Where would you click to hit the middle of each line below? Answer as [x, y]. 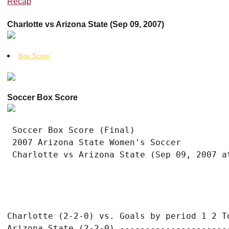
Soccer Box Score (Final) [71, 130]
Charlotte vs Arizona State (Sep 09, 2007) [86, 24]
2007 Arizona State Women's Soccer [94, 142]
